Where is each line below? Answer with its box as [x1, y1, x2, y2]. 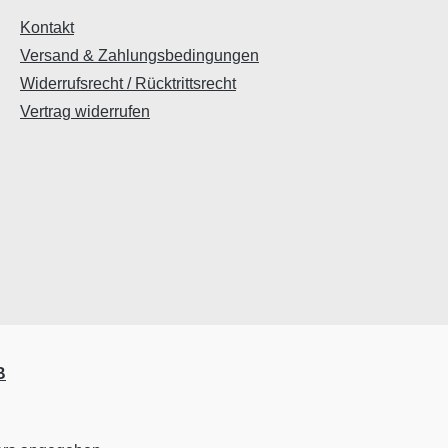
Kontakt [20, 19, 74, 37]
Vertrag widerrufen [20, 103, 150, 121]
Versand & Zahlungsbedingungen [20, 47, 259, 65]
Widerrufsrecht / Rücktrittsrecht [20, 75, 236, 93]
